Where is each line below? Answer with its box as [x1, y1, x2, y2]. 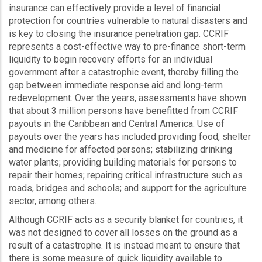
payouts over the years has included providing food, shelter [9, 131, 251, 142]
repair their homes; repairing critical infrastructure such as [9, 170, 243, 181]
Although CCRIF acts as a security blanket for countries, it [9, 214, 243, 225]
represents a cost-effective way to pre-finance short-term [9, 41, 246, 52]
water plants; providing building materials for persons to [9, 157, 237, 168]
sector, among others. [9, 195, 96, 206]
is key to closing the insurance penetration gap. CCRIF [9, 28, 229, 39]
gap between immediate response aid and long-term [9, 80, 223, 91]
